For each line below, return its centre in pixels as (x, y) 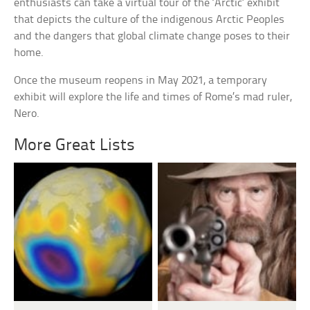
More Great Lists (75, 146)
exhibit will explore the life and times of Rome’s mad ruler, (153, 98)
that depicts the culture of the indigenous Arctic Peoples (149, 20)
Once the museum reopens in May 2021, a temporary (141, 81)
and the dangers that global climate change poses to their (152, 37)
